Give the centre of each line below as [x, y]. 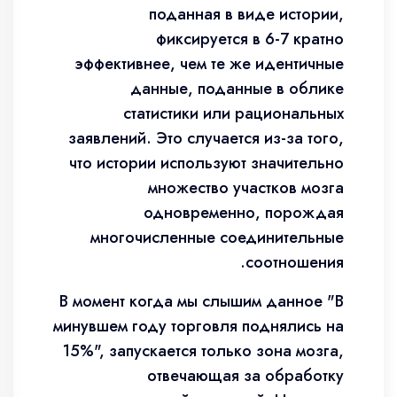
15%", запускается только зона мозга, [203, 351]
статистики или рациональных [234, 113]
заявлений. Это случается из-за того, [206, 138]
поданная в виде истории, [246, 14]
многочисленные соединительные [217, 237]
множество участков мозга [246, 188]
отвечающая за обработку [245, 376]
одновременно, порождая [244, 213]
